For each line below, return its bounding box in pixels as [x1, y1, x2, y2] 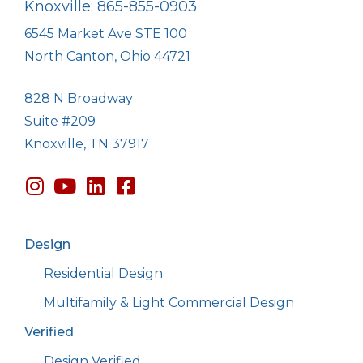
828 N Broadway [24, 91, 133, 107]
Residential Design [44, 266, 163, 282]
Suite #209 [24, 113, 96, 130]
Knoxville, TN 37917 [24, 136, 149, 152]
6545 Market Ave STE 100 [24, 26, 187, 42]
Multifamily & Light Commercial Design [44, 295, 294, 311]
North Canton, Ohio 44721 [24, 49, 190, 65]
